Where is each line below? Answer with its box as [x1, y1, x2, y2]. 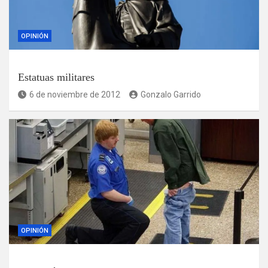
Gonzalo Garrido [141, 89, 201, 99]
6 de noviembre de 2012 [29, 89, 120, 99]
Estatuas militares [18, 71, 95, 83]
